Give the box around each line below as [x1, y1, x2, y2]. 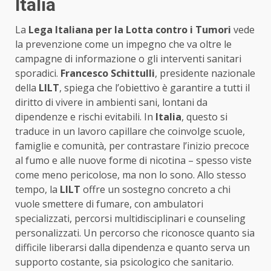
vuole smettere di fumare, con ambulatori [15, 197, 203, 211]
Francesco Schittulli [60, 66, 155, 80]
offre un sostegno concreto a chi [80, 182, 230, 196]
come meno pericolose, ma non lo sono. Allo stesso [15, 168, 246, 181]
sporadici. [15, 66, 60, 80]
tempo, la [15, 182, 60, 196]
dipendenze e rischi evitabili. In [15, 109, 155, 123]
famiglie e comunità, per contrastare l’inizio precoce [15, 139, 249, 152]
